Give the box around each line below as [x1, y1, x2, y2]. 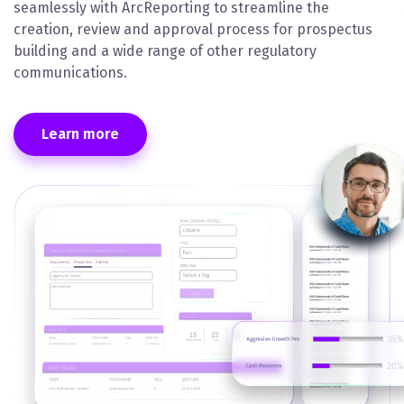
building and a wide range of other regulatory [14, 41, 317, 60]
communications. [14, 63, 127, 81]
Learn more [41, 124, 119, 142]
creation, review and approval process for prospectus [14, 20, 372, 38]
